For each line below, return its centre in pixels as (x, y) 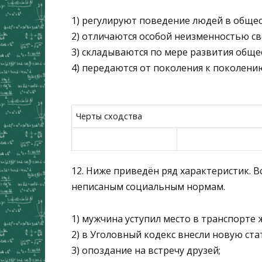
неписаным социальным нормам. (148, 187)
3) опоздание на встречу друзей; (146, 250)
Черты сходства (109, 116)
